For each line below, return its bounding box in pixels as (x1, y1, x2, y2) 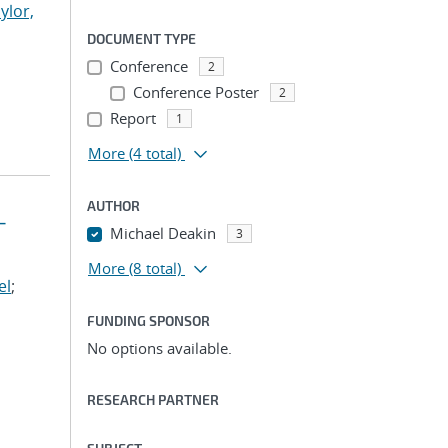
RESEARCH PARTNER (87, 391, 219, 408)
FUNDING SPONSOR (87, 312, 210, 329)
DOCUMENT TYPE (87, 30, 196, 47)
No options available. (87, 338, 232, 358)
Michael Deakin (109, 223, 216, 243)
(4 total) (129, 143, 181, 163)
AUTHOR (87, 197, 140, 214)
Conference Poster (132, 82, 259, 102)
